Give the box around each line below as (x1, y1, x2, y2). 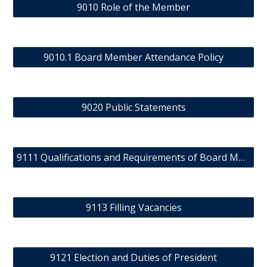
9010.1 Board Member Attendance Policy (44, 51, 223, 64)
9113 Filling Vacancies (85, 201, 182, 214)
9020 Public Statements (81, 101, 186, 114)
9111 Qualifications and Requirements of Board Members (238, 151, 246, 164)
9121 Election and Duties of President (50, 251, 217, 264)
